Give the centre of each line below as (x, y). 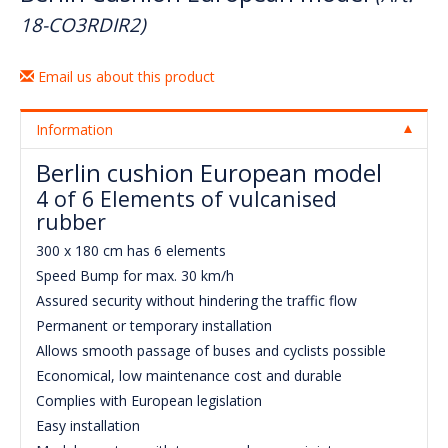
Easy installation (90, 426)
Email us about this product (124, 77)
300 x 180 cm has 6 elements (133, 251)
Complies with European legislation (151, 401)
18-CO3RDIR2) (83, 25)
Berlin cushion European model (209, 173)
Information (74, 130)
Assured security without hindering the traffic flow (198, 301)
